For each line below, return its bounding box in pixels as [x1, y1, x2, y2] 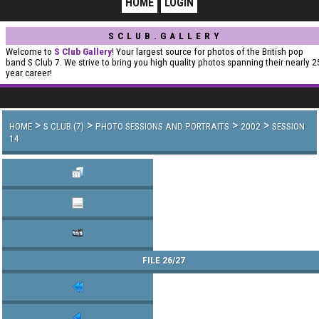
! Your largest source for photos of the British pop [112, 46, 303, 57]
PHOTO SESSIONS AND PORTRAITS [95, 121, 229, 132]
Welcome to [6, 46, 54, 57]
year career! [6, 68, 52, 78]
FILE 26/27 [142, 255, 185, 266]
